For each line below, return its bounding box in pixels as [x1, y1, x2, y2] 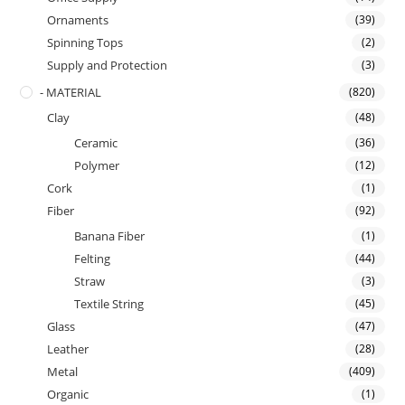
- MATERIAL [40, 84, 102, 101]
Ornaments [47, 12, 109, 29]
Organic [47, 386, 89, 403]
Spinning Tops [47, 34, 124, 52]
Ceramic [74, 135, 118, 152]
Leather [47, 341, 89, 358]
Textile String [74, 296, 145, 313]
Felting [74, 250, 111, 268]
